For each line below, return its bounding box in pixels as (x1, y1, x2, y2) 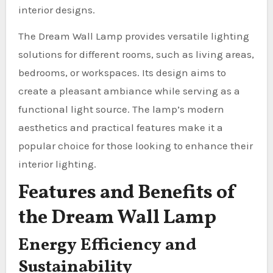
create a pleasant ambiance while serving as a (18, 84, 240, 97)
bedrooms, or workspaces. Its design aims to (18, 66, 226, 79)
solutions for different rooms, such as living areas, (18, 48, 254, 60)
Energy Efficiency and (18, 233, 196, 257)
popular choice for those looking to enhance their (18, 139, 253, 152)
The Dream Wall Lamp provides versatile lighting (18, 29, 249, 42)
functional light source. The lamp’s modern (18, 102, 224, 115)
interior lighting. (18, 157, 96, 170)
